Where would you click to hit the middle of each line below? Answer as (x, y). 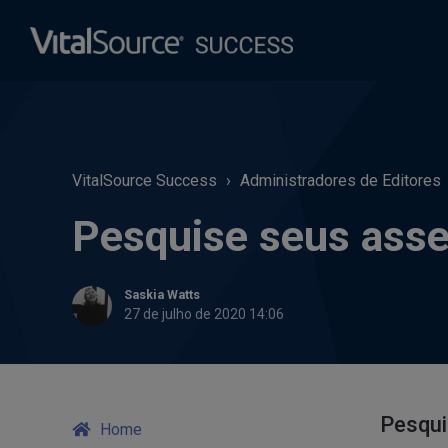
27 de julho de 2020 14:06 (204, 314)
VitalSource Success (144, 180)
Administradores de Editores (340, 180)
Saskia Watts (162, 294)
